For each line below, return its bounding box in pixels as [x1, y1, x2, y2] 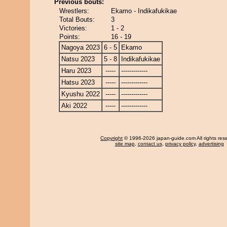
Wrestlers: [59, 7, 89, 15]
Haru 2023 [61, 67, 91, 74]
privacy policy [165, 141, 196, 146]
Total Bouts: [59, 16, 95, 23]
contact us [137, 141, 162, 146]
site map [115, 141, 135, 146]
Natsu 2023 [61, 55, 95, 63]
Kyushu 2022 [61, 90, 100, 98]
